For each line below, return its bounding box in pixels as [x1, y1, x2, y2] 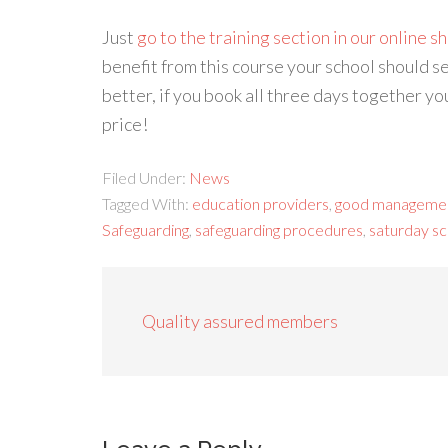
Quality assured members [142, 310, 338, 332]
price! [102, 113, 148, 135]
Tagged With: [102, 194, 192, 213]
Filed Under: [102, 168, 189, 187]
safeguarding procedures [195, 220, 363, 239]
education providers [192, 194, 329, 213]
